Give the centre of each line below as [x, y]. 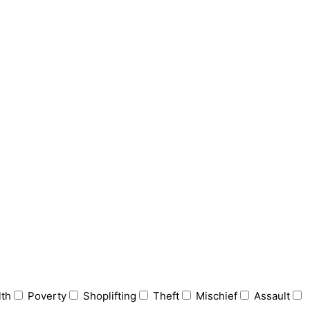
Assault [272, 296]
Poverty [47, 296]
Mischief [217, 296]
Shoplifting [110, 296]
